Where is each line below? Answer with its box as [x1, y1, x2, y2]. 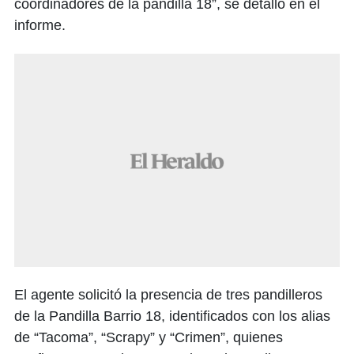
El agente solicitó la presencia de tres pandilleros [14, 286, 322, 303]
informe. [14, 17, 66, 33]
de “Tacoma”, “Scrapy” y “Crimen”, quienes [14, 329, 283, 345]
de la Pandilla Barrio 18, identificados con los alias [14, 307, 330, 324]
